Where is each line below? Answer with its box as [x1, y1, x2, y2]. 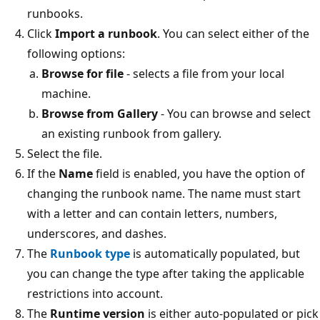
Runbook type [50, 245, 130, 261]
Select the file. [27, 145, 102, 161]
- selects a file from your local [124, 65, 284, 81]
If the [27, 165, 59, 181]
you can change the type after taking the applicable [27, 265, 304, 281]
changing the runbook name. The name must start [27, 185, 301, 201]
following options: [27, 45, 125, 61]
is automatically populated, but [130, 245, 300, 261]
